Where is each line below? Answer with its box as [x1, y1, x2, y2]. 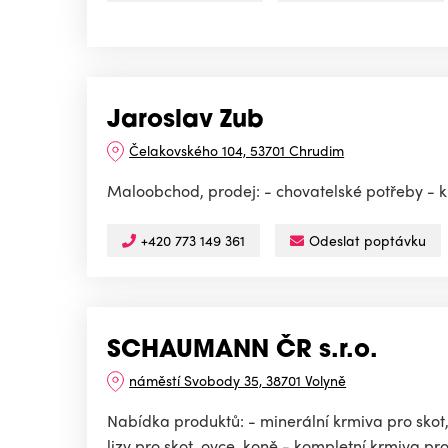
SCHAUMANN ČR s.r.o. [107, 339, 378, 364]
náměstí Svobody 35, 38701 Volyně [129, 370, 347, 391]
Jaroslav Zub [107, 109, 264, 134]
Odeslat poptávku [309, 230, 426, 251]
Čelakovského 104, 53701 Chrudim [129, 140, 345, 161]
